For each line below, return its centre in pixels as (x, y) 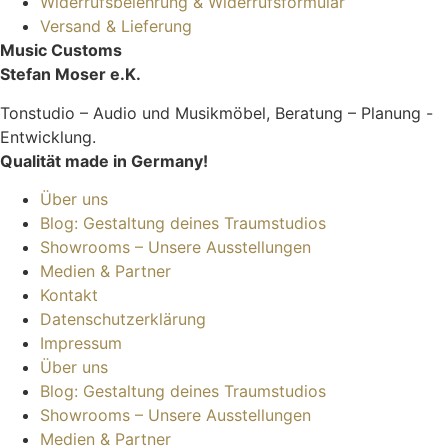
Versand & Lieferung (116, 26)
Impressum (81, 343)
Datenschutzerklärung (123, 319)
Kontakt (69, 295)
